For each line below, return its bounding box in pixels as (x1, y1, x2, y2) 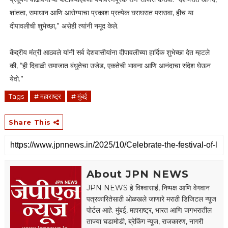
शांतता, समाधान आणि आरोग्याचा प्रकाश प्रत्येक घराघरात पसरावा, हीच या (9, 8, 193, 17)
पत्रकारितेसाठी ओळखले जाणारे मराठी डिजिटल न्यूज (86, 194, 216, 204)
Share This (8, 118, 53, 126)
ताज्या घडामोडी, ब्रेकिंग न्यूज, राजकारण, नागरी (86, 216, 203, 226)
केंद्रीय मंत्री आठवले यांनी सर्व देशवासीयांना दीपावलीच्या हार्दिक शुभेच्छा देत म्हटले (9, 47, 210, 57)
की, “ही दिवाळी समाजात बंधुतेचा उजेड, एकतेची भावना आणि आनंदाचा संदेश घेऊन (9, 61, 211, 70)
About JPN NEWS (86, 167, 189, 180)
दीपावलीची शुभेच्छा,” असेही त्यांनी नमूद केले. (9, 21, 119, 31)
